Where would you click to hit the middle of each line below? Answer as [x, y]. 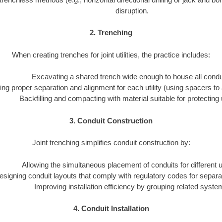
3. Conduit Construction [111, 120]
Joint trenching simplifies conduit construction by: [111, 143]
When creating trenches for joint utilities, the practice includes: [111, 55]
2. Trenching [111, 33]
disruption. [132, 10]
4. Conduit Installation [111, 209]
